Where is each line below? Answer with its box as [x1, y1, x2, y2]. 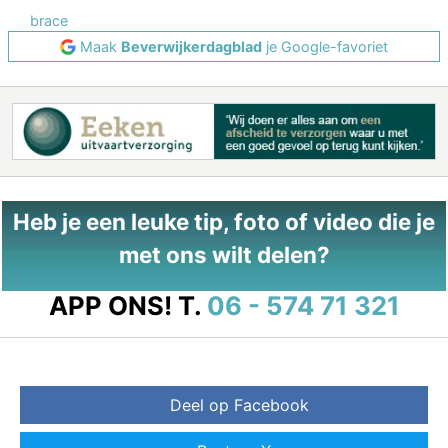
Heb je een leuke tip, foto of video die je [13, 207, 435, 235]
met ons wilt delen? [118, 240, 330, 268]
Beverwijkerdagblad [121, 38, 262, 56]
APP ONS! [48, 289, 172, 321]
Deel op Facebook [169, 394, 309, 415]
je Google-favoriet [262, 38, 388, 56]
